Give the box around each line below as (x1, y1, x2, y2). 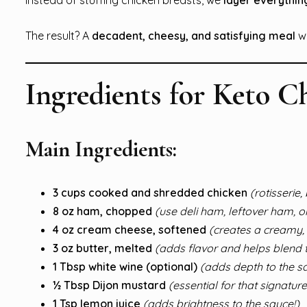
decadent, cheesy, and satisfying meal (92, 28, 295, 42)
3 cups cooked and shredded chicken (53, 185, 247, 199)
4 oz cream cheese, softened (53, 222, 206, 236)
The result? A (25, 28, 92, 42)
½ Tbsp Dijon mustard (53, 278, 166, 292)
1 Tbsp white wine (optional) (53, 259, 197, 273)
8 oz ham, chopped (53, 204, 152, 218)
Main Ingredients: (25, 135, 177, 162)
